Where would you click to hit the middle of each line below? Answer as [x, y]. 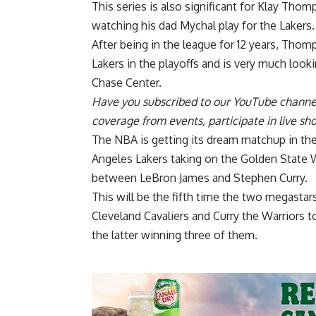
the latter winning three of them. [175, 235]
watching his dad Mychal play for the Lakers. [203, 25]
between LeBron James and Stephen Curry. [200, 177]
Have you [117, 101]
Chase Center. [127, 82]
